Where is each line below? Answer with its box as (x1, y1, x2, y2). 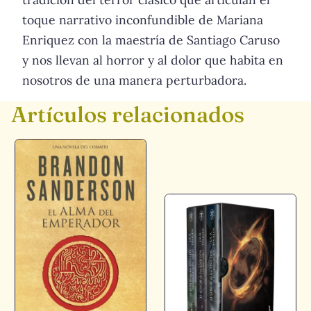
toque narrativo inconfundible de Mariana (22, 12, 263, 28)
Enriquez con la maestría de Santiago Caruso (22, 32, 280, 49)
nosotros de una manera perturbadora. (22, 72, 246, 89)
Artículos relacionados (11, 101, 244, 128)
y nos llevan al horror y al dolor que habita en (22, 52, 283, 69)
